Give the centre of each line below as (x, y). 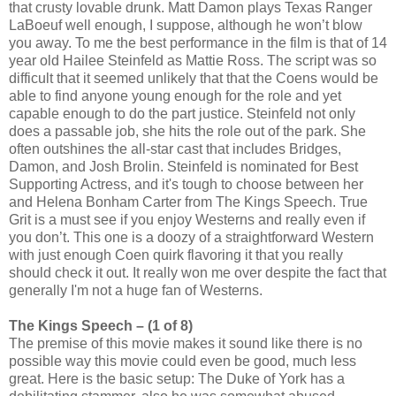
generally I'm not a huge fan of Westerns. (136, 291)
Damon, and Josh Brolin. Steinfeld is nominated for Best (183, 167)
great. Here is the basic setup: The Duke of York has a (177, 379)
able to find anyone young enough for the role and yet (175, 96)
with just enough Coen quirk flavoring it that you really (176, 255)
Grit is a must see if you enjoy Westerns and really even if (187, 220)
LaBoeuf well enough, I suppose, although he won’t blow (186, 26)
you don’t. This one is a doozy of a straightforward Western (191, 238)
